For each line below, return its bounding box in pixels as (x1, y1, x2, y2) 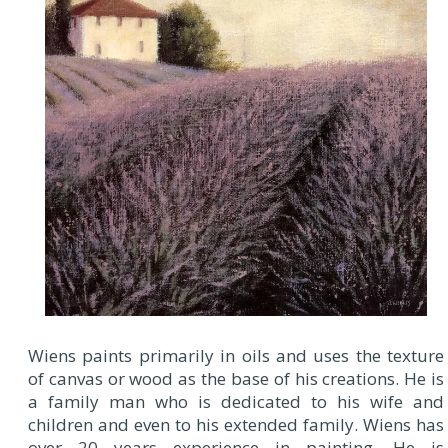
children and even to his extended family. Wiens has (28, 412, 444, 436)
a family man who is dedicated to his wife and (28, 389, 444, 413)
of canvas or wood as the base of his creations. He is (28, 366, 444, 390)
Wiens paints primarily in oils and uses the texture (28, 343, 444, 367)
